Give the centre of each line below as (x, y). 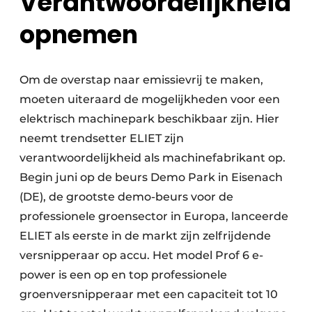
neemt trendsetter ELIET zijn (102, 138)
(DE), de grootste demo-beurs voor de (126, 196)
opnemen (79, 34)
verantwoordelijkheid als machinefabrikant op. (153, 157)
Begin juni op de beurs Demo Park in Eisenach (151, 177)
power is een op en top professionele (123, 274)
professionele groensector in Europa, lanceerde (154, 216)
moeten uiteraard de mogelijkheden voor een (150, 99)
